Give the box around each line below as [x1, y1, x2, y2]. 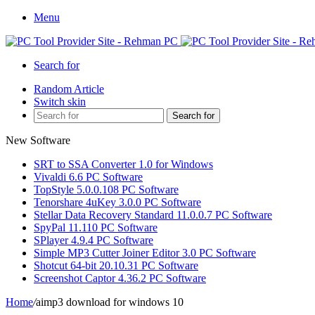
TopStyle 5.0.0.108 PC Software [34, 184, 179, 195]
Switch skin [34, 96, 86, 108]
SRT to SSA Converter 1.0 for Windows [34, 158, 213, 170]
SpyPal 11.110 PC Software [34, 221, 157, 233]
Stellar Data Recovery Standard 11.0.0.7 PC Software [34, 209, 272, 221]
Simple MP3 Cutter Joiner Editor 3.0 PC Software [34, 247, 256, 259]
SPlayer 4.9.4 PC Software [34, 234, 153, 246]
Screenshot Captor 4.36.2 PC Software [34, 272, 206, 284]
